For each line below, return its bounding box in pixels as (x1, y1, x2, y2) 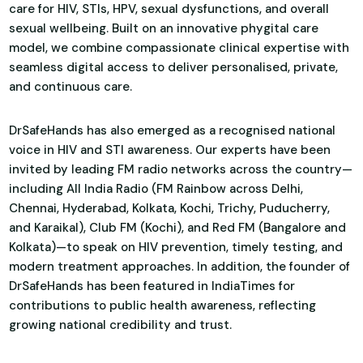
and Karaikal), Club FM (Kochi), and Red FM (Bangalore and (9, 219, 347, 236)
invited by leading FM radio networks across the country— (9, 160, 353, 177)
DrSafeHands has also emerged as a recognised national (9, 122, 336, 139)
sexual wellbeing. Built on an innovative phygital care (9, 19, 319, 36)
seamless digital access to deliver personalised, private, (9, 58, 339, 75)
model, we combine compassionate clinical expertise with (9, 39, 350, 56)
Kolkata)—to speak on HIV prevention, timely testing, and (9, 238, 344, 255)
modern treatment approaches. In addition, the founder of (9, 258, 351, 275)
